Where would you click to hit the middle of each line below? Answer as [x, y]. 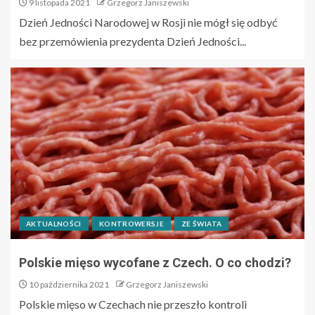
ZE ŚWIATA [202, 223]
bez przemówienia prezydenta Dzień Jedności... [133, 41]
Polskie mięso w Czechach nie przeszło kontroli [133, 304]
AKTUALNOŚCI [54, 223]
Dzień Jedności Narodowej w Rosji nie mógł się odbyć [148, 22]
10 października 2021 [68, 284]
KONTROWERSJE [131, 223]
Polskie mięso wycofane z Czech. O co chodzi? [155, 262]
